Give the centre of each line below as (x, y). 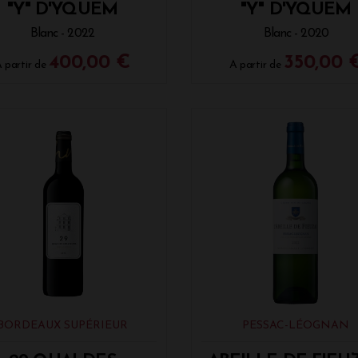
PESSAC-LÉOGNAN (296, 325)
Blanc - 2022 (62, 34)
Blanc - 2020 (296, 34)
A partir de (257, 66)
